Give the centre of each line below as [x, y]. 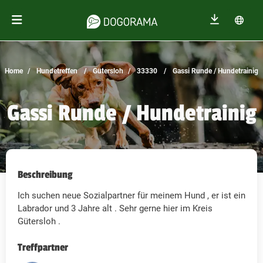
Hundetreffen [56, 71]
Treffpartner [43, 248]
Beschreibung [45, 175]
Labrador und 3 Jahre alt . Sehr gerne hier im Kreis [115, 209]
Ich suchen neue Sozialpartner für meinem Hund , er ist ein [131, 196]
